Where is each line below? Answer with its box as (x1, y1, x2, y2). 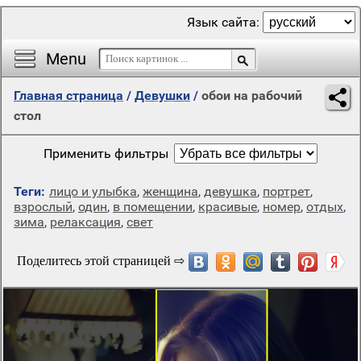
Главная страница (14, 88, 123, 103)
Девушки (135, 88, 190, 103)
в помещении (113, 199, 193, 214)
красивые (198, 199, 257, 214)
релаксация (50, 214, 121, 230)
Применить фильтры (44, 146, 168, 161)
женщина (143, 184, 198, 199)
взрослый (14, 199, 73, 214)
